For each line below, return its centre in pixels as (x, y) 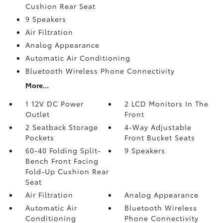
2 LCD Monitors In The (167, 103)
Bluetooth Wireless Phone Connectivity (100, 70)
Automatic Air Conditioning (78, 57)
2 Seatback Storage (61, 127)
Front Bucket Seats (160, 137)
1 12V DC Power (54, 103)
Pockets (40, 137)
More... (37, 85)
